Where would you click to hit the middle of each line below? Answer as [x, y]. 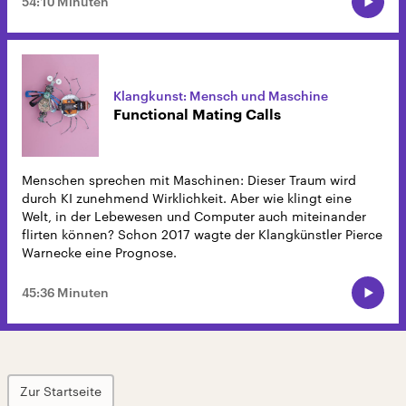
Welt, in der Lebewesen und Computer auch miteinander [194, 217]
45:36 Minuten [65, 293]
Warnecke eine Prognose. [99, 253]
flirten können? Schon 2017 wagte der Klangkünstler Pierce [202, 235]
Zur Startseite [61, 391]
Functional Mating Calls [197, 115]
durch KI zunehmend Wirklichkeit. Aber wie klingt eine [187, 198]
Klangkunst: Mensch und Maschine [221, 95]
